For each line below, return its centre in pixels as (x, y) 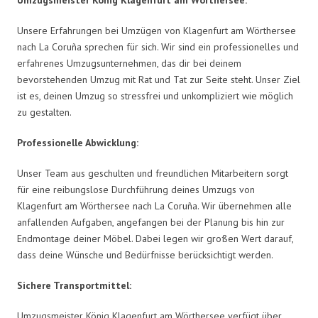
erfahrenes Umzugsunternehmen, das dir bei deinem (129, 63)
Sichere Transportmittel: (74, 285)
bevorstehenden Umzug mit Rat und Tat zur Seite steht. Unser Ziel (159, 79)
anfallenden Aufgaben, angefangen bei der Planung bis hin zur (151, 222)
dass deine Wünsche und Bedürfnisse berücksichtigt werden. (145, 254)
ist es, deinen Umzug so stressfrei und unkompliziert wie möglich (155, 95)
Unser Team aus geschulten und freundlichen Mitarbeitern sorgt (153, 173)
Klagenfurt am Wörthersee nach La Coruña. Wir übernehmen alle (154, 205)
